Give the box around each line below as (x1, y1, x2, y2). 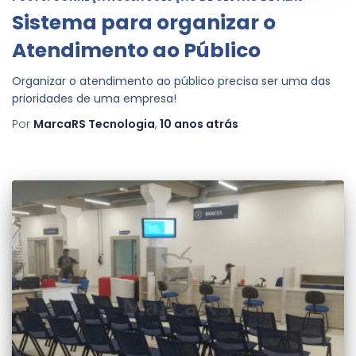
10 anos (160, 115, 203, 132)
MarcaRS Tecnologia (33, 115, 155, 132)
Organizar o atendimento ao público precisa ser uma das (12, 72, 331, 89)
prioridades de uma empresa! (12, 90, 176, 106)
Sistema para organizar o (12, 8, 276, 37)
